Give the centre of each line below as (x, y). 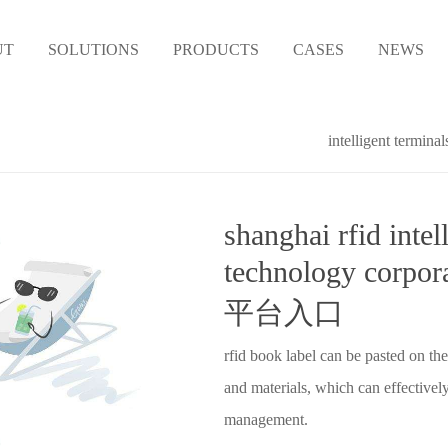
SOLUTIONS (93, 49)
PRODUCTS (216, 49)
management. (266, 419)
